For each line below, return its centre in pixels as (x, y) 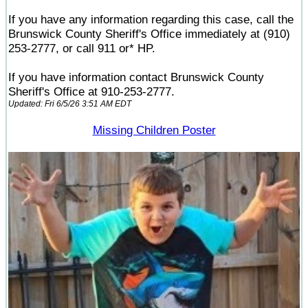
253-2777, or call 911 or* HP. (82, 48)
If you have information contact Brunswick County (136, 77)
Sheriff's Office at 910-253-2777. (91, 91)
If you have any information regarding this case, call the (151, 19)
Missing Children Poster (154, 130)
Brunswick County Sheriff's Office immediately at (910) (149, 34)
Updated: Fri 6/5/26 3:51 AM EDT (70, 104)
